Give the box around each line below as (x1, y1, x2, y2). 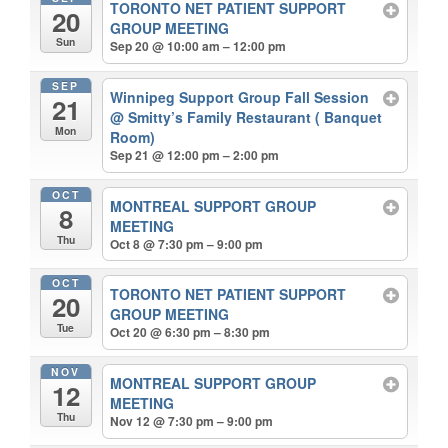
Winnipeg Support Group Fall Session (110, 87, 370, 107)
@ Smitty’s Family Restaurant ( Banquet (110, 107, 383, 127)
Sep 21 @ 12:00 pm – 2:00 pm (110, 146, 280, 164)
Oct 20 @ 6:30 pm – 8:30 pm (110, 323, 271, 342)
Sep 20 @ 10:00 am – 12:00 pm (110, 37, 287, 56)
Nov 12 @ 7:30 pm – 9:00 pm (110, 411, 274, 430)
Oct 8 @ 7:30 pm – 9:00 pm (110, 234, 264, 253)
